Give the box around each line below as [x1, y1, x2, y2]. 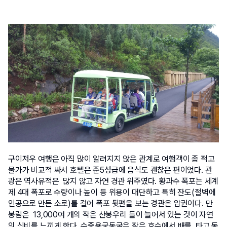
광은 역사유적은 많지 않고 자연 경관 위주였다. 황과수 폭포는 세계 [8, 176, 219, 186]
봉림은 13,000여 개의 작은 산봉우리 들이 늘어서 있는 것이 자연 [8, 209, 213, 219]
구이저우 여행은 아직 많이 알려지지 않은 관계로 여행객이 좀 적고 [8, 154, 215, 164]
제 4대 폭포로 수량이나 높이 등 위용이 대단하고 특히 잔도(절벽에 [8, 187, 216, 197]
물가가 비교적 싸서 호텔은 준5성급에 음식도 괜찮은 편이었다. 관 [8, 165, 212, 175]
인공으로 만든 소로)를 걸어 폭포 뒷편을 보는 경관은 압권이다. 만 [8, 198, 213, 208]
